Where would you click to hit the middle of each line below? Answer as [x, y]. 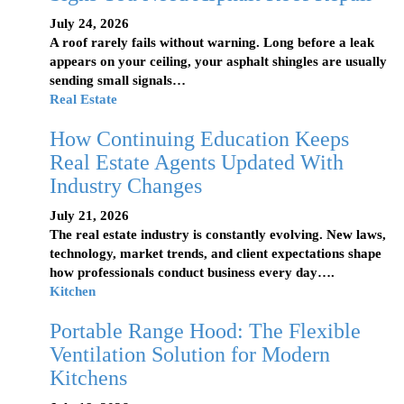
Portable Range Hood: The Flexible [205, 331]
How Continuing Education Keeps [199, 139]
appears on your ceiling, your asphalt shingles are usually [218, 62]
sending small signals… [118, 81]
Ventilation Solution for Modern [190, 355]
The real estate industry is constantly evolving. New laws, [218, 235]
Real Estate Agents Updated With [197, 163]
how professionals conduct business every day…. [192, 273]
